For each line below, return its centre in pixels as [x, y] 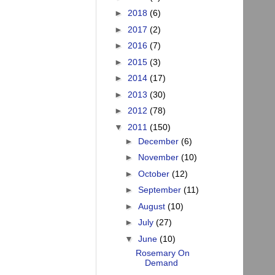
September [161, 190]
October [155, 173]
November [159, 157]
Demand [161, 262]
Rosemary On [162, 253]
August [153, 206]
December [159, 141]
